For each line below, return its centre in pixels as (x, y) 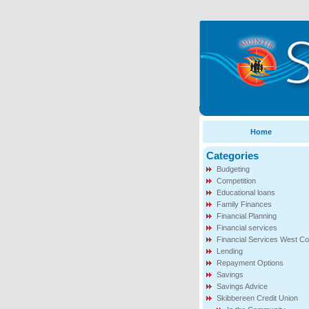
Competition (236, 181)
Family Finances (244, 204)
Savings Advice (242, 286)
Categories (232, 156)
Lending (229, 251)
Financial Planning (246, 216)
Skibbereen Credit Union (257, 298)
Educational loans (246, 192)
